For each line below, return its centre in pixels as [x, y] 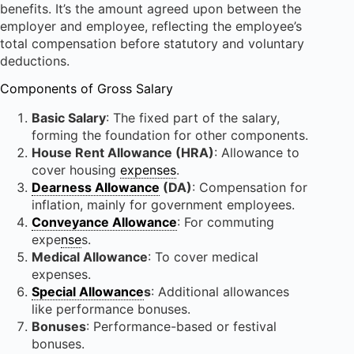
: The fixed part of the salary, [193, 117]
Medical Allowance [90, 256]
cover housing [76, 169]
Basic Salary [69, 117]
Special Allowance [88, 291]
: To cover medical [203, 256]
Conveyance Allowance [104, 222]
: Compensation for [250, 187]
